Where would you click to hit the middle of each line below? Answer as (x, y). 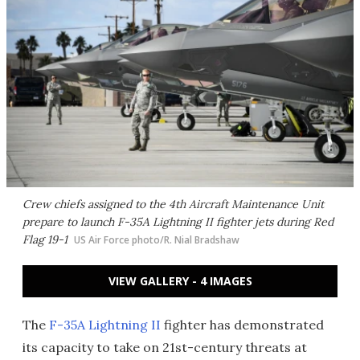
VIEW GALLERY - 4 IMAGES (180, 281)
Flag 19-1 (45, 239)
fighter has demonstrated (242, 325)
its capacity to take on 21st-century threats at (165, 347)
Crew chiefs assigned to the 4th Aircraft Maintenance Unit (173, 204)
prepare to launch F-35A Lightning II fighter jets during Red (178, 222)
